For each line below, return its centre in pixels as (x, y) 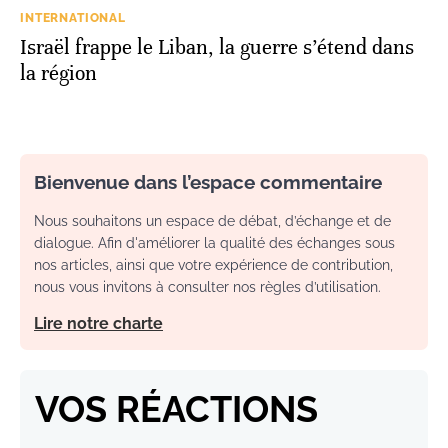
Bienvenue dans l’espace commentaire (208, 181)
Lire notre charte (98, 323)
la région (58, 73)
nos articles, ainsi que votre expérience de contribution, (213, 264)
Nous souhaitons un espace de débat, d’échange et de (212, 220)
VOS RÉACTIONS (176, 408)
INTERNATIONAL (73, 17)
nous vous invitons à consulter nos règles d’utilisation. (207, 286)
